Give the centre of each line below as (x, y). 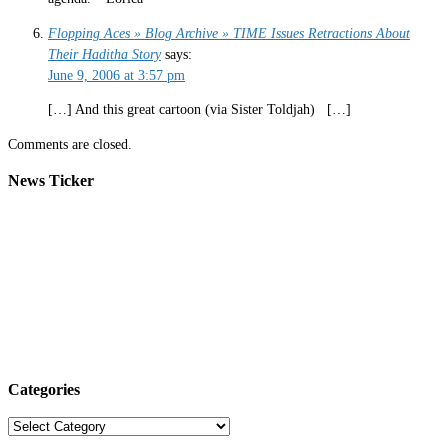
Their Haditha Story (104, 54)
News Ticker (51, 181)
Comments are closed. (70, 144)
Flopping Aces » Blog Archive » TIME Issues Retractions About (229, 33)
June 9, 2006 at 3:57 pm (116, 75)
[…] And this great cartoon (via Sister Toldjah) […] (199, 110)
